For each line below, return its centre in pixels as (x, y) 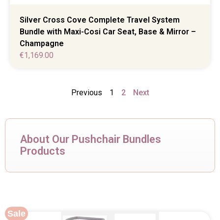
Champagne (42, 43)
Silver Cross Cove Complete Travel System (100, 20)
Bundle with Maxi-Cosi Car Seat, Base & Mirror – (108, 31)
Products (43, 151)
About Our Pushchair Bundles (91, 139)
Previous (86, 93)
